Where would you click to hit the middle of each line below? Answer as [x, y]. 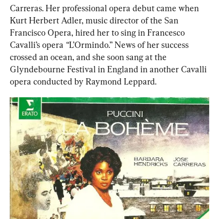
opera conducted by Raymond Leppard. [83, 82]
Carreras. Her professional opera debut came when [105, 8]
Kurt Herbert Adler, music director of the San [95, 21]
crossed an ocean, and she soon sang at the [89, 57]
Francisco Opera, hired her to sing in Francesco [98, 33]
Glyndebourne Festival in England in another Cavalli [109, 69]
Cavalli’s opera [37, 45]
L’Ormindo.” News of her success [130, 45]
